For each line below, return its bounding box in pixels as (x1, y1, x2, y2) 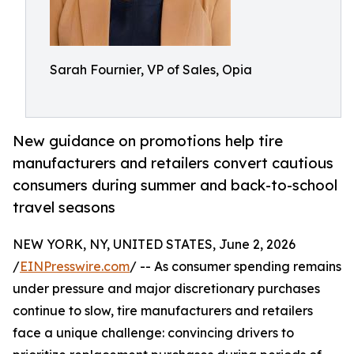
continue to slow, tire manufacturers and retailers (13, 303, 313, 319)
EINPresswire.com (20, 258, 130, 275)
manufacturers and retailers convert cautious (13, 154, 333, 172)
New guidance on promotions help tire (13, 132, 283, 150)
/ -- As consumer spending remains (130, 258, 341, 275)
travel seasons (13, 198, 115, 217)
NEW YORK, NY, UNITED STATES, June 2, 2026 (13, 236, 296, 253)
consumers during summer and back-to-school (13, 176, 337, 194)
